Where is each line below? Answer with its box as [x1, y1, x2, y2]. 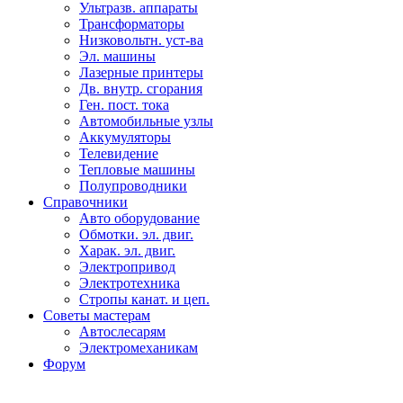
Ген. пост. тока [79, 97, 169, 112]
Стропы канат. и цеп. [79, 291, 210, 307]
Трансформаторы [79, 16, 184, 31]
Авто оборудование [79, 210, 200, 226]
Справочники [43, 194, 128, 210]
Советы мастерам [43, 308, 150, 323]
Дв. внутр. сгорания [79, 81, 202, 96]
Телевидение [79, 146, 158, 161]
